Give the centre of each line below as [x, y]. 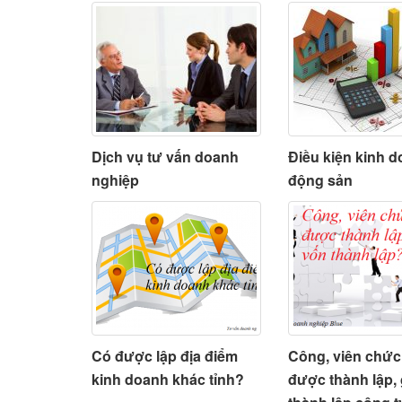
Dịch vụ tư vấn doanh [165, 156]
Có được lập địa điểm [165, 355]
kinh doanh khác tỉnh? [168, 379]
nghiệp [115, 179]
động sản [321, 179]
